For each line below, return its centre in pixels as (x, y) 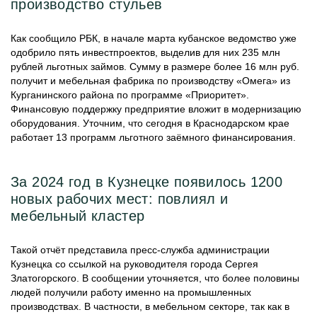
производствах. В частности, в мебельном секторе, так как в (150, 306)
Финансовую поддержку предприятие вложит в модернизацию (156, 109)
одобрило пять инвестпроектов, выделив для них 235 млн (145, 52)
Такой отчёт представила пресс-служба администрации (140, 250)
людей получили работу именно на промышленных (131, 292)
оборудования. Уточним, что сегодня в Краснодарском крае (150, 123)
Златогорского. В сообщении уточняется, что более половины (155, 278)
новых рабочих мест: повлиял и (120, 199)
